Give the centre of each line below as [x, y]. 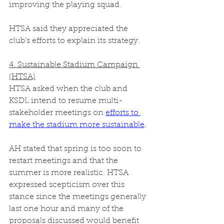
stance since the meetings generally [78, 197]
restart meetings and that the [64, 161]
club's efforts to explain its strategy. [75, 41]
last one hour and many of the [67, 209]
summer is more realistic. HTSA [70, 173]
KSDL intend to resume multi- [66, 101]
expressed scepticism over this [68, 185]
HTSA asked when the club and [69, 89]
